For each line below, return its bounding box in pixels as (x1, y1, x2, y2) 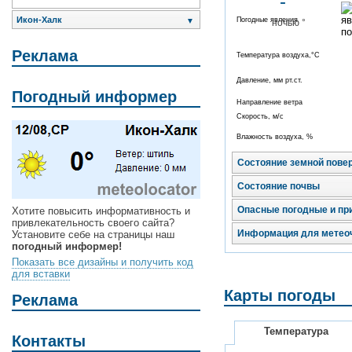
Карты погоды (224, 287, 335, 305)
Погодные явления (236, 16, 298, 24)
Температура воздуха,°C (236, 51, 320, 60)
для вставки (12, 268, 70, 280)
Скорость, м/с (236, 112, 284, 121)
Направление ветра (236, 98, 302, 107)
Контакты (12, 332, 86, 350)
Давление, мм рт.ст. (236, 76, 302, 85)
